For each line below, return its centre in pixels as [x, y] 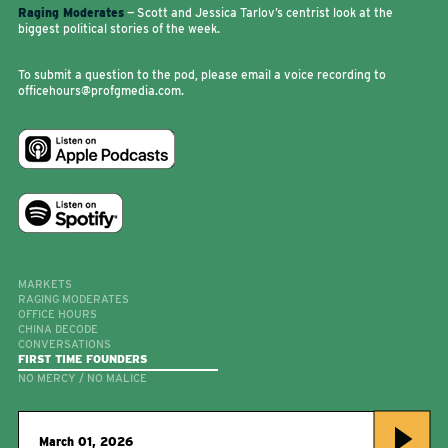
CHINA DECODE [58, 329]
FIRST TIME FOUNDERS [82, 359]
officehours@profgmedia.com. [101, 90]
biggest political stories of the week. [119, 28]
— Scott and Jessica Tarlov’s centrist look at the [258, 12]
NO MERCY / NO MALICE [82, 378]
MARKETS [45, 284]
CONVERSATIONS [64, 344]
